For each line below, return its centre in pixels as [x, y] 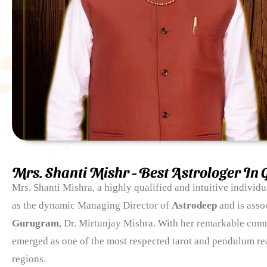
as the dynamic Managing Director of [92, 205]
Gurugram [35, 223]
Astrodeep [194, 205]
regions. [29, 259]
